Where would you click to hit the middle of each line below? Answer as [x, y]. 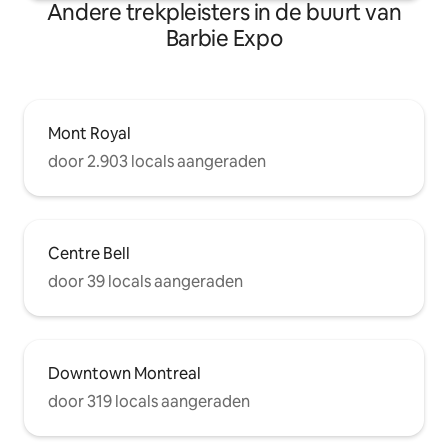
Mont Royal [89, 133]
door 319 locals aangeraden [149, 401]
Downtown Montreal [124, 373]
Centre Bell [89, 253]
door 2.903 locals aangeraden [157, 161]
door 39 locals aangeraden [145, 281]
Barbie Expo [224, 38]
